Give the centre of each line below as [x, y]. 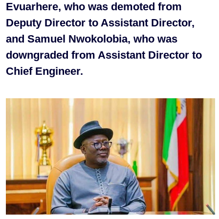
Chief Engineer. [44, 71]
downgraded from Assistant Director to [104, 55]
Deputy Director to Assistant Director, [100, 22]
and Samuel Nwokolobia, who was [92, 39]
